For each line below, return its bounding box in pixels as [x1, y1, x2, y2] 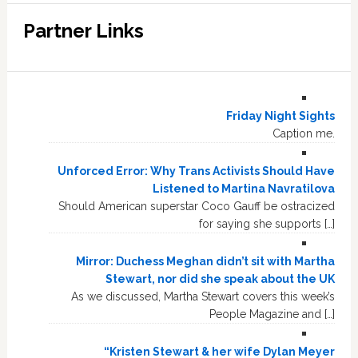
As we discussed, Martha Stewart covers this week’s [71, 290, 336, 303]
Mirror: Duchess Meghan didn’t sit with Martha [76, 255, 336, 268]
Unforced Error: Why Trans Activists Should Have [58, 165, 336, 177]
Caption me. [269, 127, 336, 140]
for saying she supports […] [199, 217, 336, 230]
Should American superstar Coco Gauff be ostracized [58, 200, 336, 213]
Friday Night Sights [226, 109, 336, 122]
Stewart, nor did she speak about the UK [105, 272, 336, 285]
